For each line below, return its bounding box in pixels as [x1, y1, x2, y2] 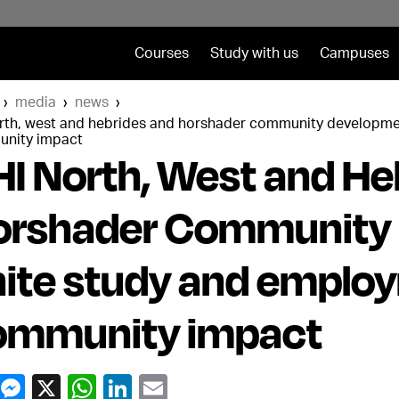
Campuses [319, 46, 389, 61]
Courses [134, 46, 189, 61]
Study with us [209, 46, 298, 61]
